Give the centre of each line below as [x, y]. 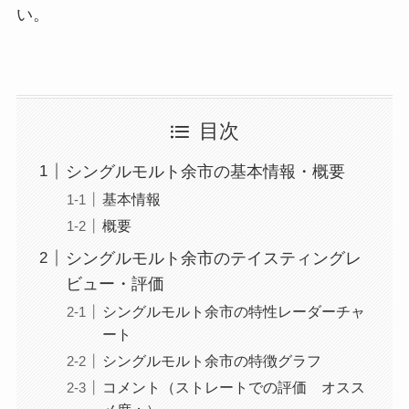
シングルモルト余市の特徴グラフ [211, 360]
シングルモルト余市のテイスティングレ [213, 258]
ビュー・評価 [115, 283]
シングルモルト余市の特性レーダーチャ [233, 311]
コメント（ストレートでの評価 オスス [233, 387]
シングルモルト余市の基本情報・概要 [205, 171]
